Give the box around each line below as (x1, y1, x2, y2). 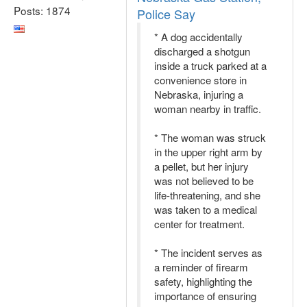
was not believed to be (154, 173, 254, 188)
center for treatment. (154, 217, 245, 231)
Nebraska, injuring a (154, 87, 243, 101)
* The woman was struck (154, 130, 266, 145)
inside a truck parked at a (154, 58, 267, 73)
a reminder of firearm (154, 260, 248, 274)
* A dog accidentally (154, 29, 243, 44)
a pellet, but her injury (154, 159, 249, 173)
